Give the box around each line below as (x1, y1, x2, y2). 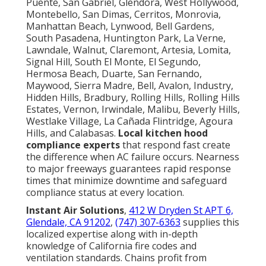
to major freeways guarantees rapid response (26, 161, 231, 175)
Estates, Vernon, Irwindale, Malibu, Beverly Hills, (26, 102, 240, 116)
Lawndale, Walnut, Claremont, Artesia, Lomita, (26, 43, 231, 56)
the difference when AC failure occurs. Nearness (26, 150, 239, 163)
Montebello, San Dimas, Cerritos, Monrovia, (26, 7, 221, 21)
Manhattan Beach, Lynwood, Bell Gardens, (26, 19, 214, 33)
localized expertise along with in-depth (26, 227, 198, 240)
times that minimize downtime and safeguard (26, 173, 227, 187)
